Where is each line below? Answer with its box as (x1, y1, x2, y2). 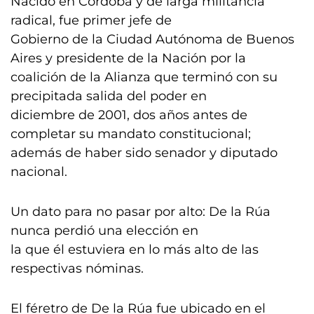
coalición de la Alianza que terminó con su (11, 69, 278, 85)
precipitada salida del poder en (11, 88, 207, 104)
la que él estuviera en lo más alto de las (11, 242, 259, 257)
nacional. (11, 164, 67, 179)
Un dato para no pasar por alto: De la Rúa (11, 204, 271, 219)
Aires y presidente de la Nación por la (11, 50, 246, 66)
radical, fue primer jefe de (11, 13, 172, 28)
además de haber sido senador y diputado (11, 145, 278, 161)
